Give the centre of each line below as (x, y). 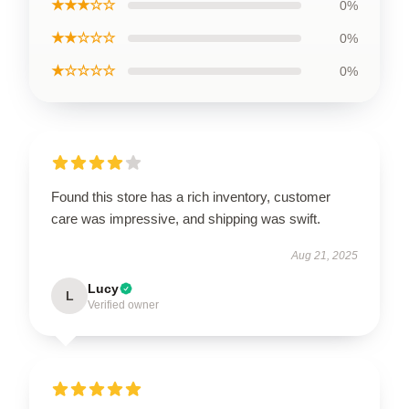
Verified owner (123, 304)
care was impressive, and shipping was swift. (186, 218)
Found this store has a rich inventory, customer (191, 196)
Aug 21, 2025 (325, 255)
